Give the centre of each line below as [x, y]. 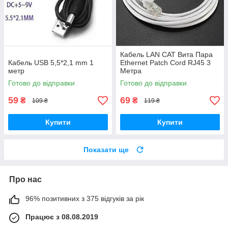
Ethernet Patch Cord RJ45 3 [165, 63]
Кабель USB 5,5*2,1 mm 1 [51, 63]
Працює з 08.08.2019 [62, 217]
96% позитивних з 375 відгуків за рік [85, 199]
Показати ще [106, 150]
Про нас [25, 180]
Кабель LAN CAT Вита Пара [166, 55]
